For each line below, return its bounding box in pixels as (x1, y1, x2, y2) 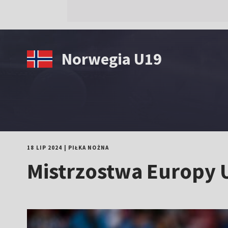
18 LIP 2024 (27, 144, 63, 151)
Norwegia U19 (62, 49, 162, 69)
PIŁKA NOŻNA (68, 144, 109, 151)
